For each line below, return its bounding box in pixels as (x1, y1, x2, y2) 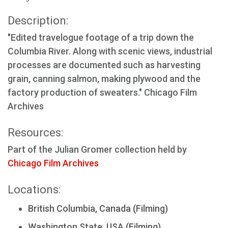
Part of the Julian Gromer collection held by (8, 144, 187, 155)
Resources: (8, 126, 63, 139)
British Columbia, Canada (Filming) (28, 203, 168, 214)
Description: (8, 14, 68, 27)
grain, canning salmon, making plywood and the (8, 73, 201, 84)
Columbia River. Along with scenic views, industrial (8, 45, 212, 56)
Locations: (8, 183, 61, 196)
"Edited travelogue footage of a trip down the (8, 32, 194, 43)
